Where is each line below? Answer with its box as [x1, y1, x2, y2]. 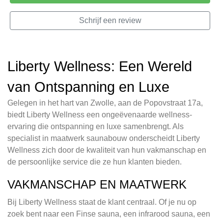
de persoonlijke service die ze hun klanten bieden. [7, 158, 182, 166]
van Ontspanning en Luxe [7, 79, 169, 95]
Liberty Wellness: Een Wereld [7, 58, 192, 75]
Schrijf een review [79, 16, 141, 25]
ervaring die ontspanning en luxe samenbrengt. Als [7, 122, 184, 131]
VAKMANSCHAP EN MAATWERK [7, 178, 187, 192]
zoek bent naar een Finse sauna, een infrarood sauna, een [7, 210, 210, 219]
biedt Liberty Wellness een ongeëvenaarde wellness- [7, 110, 192, 119]
